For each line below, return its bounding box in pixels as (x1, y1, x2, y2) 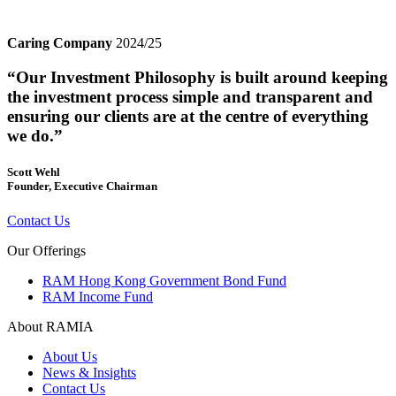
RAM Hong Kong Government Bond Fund (42, 272, 286, 288)
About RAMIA (7, 318, 94, 334)
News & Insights (42, 364, 136, 380)
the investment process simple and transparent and (7, 87, 373, 106)
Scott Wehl (7, 164, 60, 179)
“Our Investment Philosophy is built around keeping (7, 67, 388, 87)
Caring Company (7, 34, 112, 50)
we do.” (7, 126, 63, 145)
